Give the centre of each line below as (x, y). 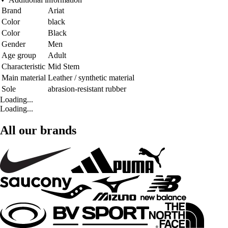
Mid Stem (64, 66)
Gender (13, 44)
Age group (19, 55)
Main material (24, 77)
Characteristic (23, 66)
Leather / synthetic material (91, 77)
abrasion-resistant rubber (87, 89)
